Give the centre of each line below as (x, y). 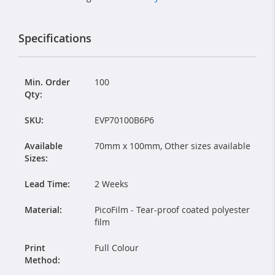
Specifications (55, 38)
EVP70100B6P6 (124, 120)
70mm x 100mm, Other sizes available (172, 145)
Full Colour (117, 247)
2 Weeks (111, 184)
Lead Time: (47, 184)
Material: (43, 209)
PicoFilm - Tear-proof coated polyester (172, 209)
